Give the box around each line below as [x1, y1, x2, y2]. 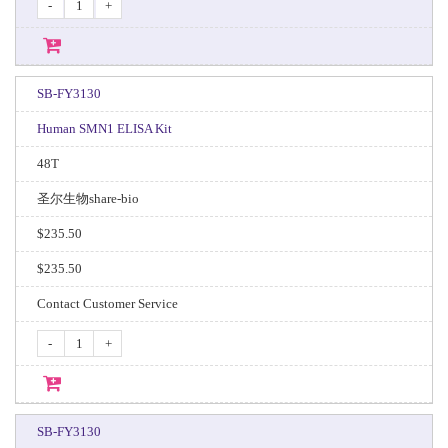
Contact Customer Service [36, 296, 178, 311]
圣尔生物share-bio [36, 191, 139, 206]
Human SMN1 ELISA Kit [36, 121, 172, 136]
